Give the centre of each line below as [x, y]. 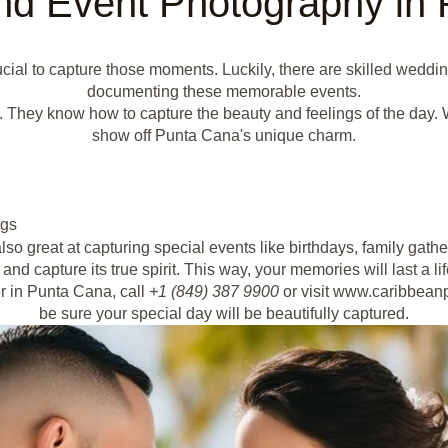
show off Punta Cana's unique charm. [224, 135]
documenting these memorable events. [224, 91]
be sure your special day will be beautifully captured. [224, 313]
